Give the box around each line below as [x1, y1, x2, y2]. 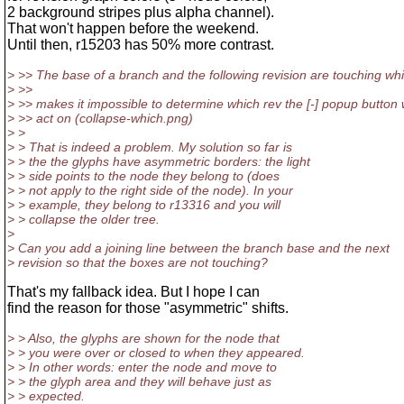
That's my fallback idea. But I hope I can [7, 284, 260, 299]
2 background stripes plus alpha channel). [7, 5, 274, 20]
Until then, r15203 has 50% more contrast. [7, 37, 274, 52]
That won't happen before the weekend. [7, 21, 259, 36]
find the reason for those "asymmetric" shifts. [7, 300, 289, 316]
